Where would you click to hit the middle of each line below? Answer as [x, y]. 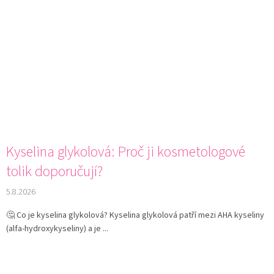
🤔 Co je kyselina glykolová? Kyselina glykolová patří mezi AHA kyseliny [135, 216]
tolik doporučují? [54, 172]
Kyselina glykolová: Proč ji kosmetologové [126, 152]
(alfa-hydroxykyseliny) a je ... [57, 229]
